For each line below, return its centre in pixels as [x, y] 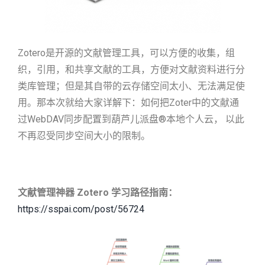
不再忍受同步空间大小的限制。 [84, 136]
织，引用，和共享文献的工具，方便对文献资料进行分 [131, 70]
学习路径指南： [144, 193]
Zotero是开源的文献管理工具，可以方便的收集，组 [126, 53]
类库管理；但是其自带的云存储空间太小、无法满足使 [131, 86]
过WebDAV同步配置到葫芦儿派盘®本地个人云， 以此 [131, 119]
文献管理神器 [46, 193]
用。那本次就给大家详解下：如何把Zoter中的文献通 [128, 103]
